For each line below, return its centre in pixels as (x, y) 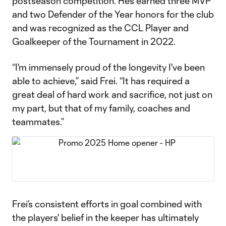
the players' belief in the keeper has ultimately (105, 217)
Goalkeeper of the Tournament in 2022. (94, 41)
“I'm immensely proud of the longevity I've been (108, 67)
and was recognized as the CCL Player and (100, 28)
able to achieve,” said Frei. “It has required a (101, 81)
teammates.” (38, 122)
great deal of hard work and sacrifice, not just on (112, 94)
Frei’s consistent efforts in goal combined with (107, 204)
